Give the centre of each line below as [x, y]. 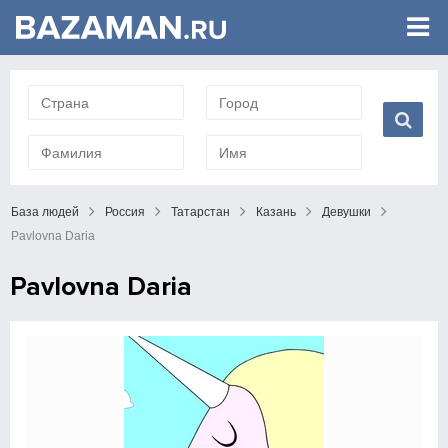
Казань [276, 212]
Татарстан [200, 212]
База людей [45, 212]
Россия [125, 212]
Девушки [346, 212]
